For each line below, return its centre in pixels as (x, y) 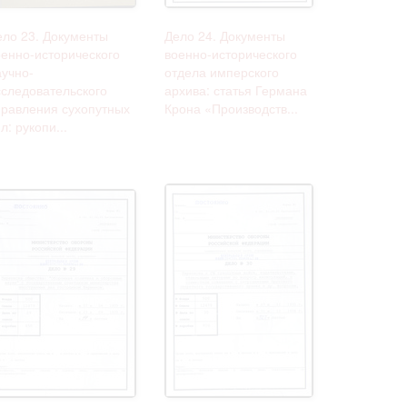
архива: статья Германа (236, 89)
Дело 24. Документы (225, 35)
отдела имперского (222, 71)
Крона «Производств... (231, 108)
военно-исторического (231, 53)
